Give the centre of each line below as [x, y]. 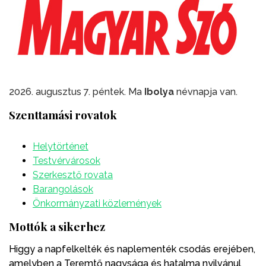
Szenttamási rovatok [63, 114]
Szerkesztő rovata [73, 175]
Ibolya [159, 91]
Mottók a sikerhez [57, 226]
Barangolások [63, 189]
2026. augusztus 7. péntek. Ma [77, 91]
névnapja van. [206, 91]
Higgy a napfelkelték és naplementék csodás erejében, [132, 249]
